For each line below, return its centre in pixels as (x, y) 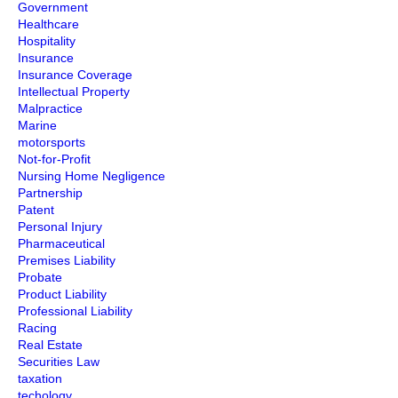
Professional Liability (75, 311)
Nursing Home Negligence (92, 176)
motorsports (52, 142)
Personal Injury (60, 227)
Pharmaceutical (61, 243)
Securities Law (59, 362)
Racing (37, 328)
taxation (40, 378)
